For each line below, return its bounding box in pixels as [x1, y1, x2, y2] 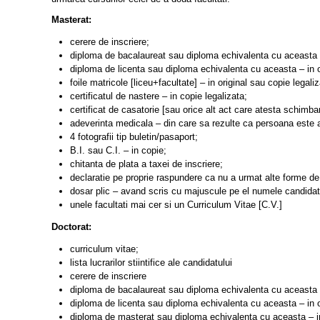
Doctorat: [51, 221, 91, 233]
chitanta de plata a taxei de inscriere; [69, 159, 223, 170]
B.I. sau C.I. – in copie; [69, 145, 166, 156]
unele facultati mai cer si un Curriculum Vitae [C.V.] [69, 199, 282, 211]
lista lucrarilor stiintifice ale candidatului [69, 256, 232, 268]
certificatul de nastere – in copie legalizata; [69, 91, 247, 102]
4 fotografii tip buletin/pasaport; [69, 131, 198, 143]
